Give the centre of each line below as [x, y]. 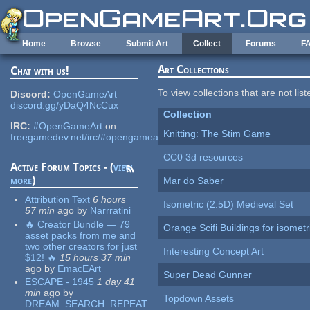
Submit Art [147, 44]
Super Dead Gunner [208, 275]
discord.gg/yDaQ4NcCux [65, 106]
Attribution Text [58, 200]
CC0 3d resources [203, 157]
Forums [261, 44]
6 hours [110, 200]
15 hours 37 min [95, 257]
